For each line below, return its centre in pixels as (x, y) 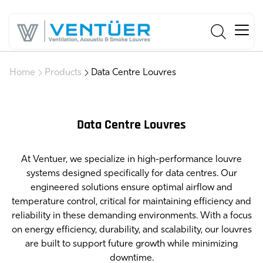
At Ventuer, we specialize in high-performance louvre (131, 160)
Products (63, 73)
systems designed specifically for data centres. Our (131, 174)
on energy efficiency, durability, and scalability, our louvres (131, 230)
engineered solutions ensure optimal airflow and (131, 188)
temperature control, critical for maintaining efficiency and (131, 202)
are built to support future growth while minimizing (131, 244)
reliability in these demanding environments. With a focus (131, 216)
